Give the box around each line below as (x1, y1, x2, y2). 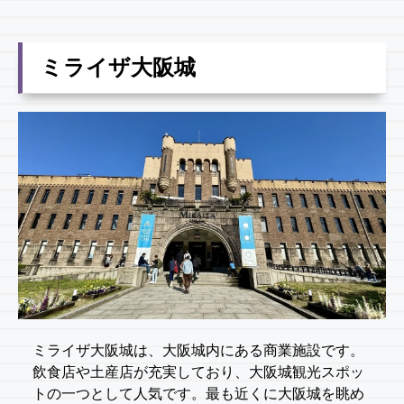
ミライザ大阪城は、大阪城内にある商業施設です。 (32, 342, 364, 358)
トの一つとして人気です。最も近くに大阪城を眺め (32, 385, 364, 401)
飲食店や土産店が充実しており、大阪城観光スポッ (32, 363, 364, 380)
